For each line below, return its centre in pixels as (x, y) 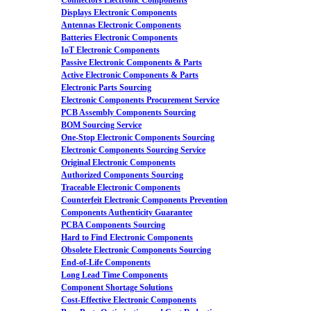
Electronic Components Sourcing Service (133, 150)
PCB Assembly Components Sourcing (128, 112)
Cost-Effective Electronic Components (129, 300)
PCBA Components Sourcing (113, 225)
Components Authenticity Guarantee (127, 212)
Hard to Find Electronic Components (127, 237)
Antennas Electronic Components (121, 25)
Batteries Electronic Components (119, 37)
